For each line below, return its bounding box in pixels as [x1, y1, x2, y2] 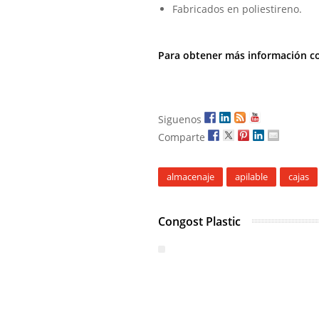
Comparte [158, 130, 208, 144]
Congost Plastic [158, 214, 241, 229]
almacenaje [167, 170, 214, 183]
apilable [235, 170, 268, 183]
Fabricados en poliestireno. [172, 2, 302, 16]
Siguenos [158, 113, 204, 126]
